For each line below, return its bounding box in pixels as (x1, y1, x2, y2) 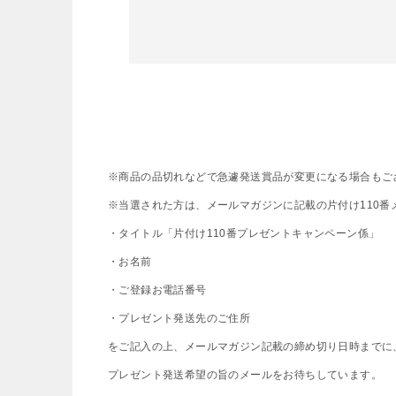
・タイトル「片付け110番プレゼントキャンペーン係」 (108, 227, 380, 240)
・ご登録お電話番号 (108, 284, 207, 296)
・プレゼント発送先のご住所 (108, 312, 251, 324)
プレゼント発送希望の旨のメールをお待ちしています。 (108, 369, 382, 381)
